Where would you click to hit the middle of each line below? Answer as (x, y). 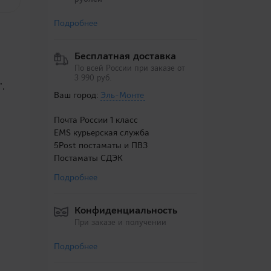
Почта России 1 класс (96, 120)
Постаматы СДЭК (88, 158)
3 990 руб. (93, 78)
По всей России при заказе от (129, 68)
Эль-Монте (122, 95)
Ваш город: (77, 95)
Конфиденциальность (126, 210)
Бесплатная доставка (125, 56)
